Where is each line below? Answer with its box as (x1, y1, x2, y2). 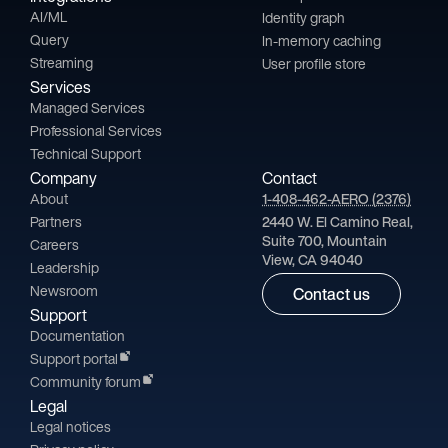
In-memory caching (262, 30, 381, 52)
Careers (30, 234, 79, 256)
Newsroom (30, 280, 98, 302)
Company (30, 166, 97, 191)
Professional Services (30, 120, 162, 142)
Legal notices (30, 416, 111, 438)
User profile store (262, 53, 366, 75)
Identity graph (262, 7, 345, 29)
